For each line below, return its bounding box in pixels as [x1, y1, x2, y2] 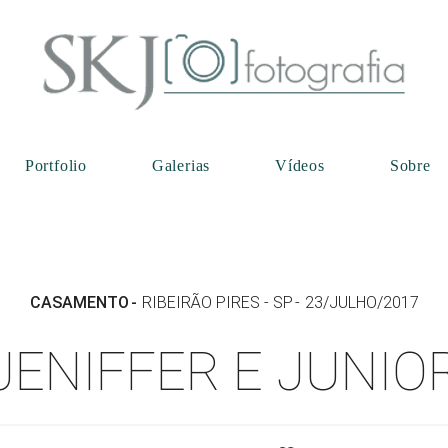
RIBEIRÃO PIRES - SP [141, 293, 293, 312]
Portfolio [24, 157, 88, 174]
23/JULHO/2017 [304, 293, 419, 312]
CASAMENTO [29, 293, 129, 312]
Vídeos [275, 157, 325, 174]
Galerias [151, 157, 211, 174]
